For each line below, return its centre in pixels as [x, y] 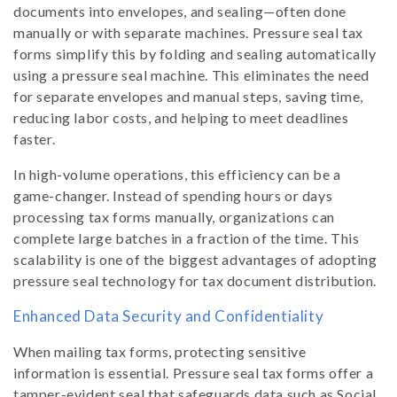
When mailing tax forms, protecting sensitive [160, 352]
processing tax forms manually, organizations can [174, 217]
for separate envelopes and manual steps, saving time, [188, 97]
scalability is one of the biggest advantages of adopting [195, 260]
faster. [35, 139]
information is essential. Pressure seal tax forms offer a [194, 373]
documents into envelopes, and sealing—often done [180, 12]
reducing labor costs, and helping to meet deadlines [181, 118]
